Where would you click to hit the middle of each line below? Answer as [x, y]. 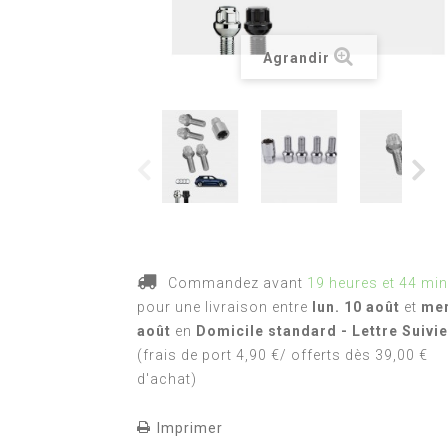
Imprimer [190, 427]
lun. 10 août [356, 307]
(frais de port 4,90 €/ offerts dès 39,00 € [282, 355]
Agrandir [297, 58]
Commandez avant [235, 283]
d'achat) [167, 379]
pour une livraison [204, 307]
